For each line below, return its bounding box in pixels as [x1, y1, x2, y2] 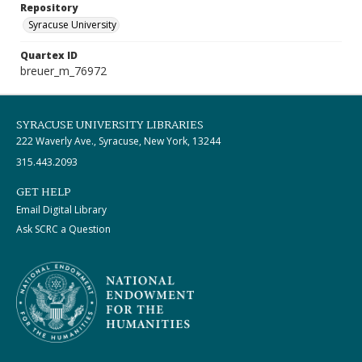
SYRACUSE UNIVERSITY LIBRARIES [16, 116, 204, 134]
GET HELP [16, 183, 71, 201]
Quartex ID [20, 48, 78, 62]
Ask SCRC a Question [16, 222, 111, 236]
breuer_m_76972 [20, 63, 107, 78]
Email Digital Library [16, 203, 107, 217]
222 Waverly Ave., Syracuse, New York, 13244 [16, 134, 221, 148]
